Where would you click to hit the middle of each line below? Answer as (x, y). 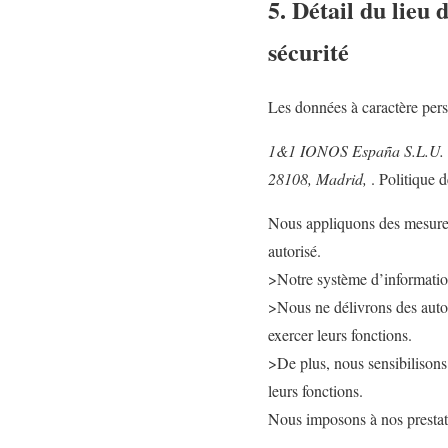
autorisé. (294, 250)
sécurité (308, 51)
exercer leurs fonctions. (340, 334)
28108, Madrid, (319, 178)
